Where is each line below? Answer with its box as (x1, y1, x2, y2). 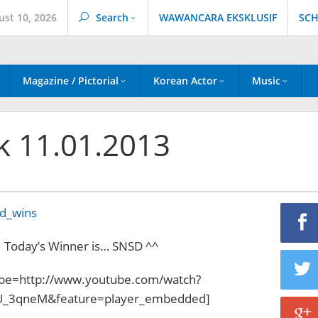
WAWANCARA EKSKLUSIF (159, 11, 277, 24)
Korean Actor (153, 74, 217, 87)
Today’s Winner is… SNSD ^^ (4, 238, 158, 254)
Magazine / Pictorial (23, 74, 119, 87)
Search (96, 11, 128, 24)
